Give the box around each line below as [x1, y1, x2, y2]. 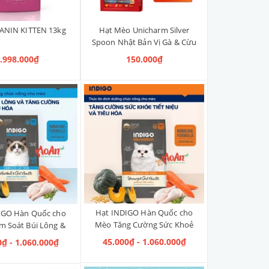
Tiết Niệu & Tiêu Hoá [107, 231, 181, 243]
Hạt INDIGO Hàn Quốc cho [95, 207, 193, 219]
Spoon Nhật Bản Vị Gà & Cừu [91, 36, 197, 47]
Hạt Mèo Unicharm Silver [98, 24, 190, 35]
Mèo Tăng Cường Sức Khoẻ [95, 219, 194, 231]
